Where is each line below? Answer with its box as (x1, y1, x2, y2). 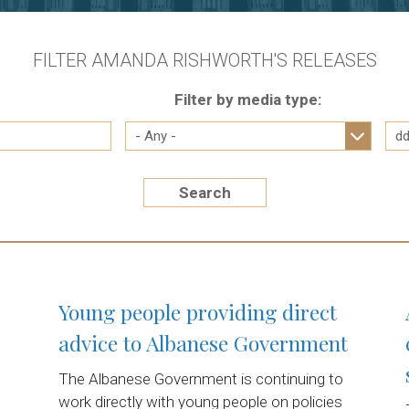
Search (178, 184, 231, 203)
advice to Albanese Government (58, 329, 348, 358)
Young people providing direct (58, 298, 337, 327)
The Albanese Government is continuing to (58, 370, 343, 389)
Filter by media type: (174, 90, 321, 110)
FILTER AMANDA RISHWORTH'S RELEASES (32, 49, 377, 72)
